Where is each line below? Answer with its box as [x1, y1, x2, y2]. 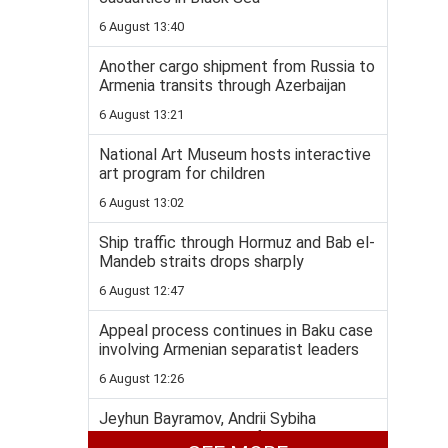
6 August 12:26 [99, 371, 184, 387]
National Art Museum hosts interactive [99, 145, 371, 165]
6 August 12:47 [99, 283, 184, 299]
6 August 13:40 [99, 19, 184, 35]
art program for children [99, 164, 265, 184]
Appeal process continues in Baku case [99, 321, 373, 341]
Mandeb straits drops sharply [99, 252, 304, 272]
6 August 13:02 [99, 195, 184, 211]
